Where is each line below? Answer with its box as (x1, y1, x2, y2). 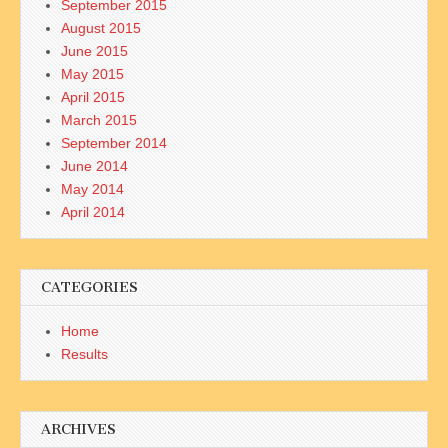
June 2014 (61, 157, 128, 174)
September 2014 (61, 134, 167, 151)
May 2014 (61, 180, 124, 197)
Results (61, 345, 108, 362)
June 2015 (61, 42, 128, 59)
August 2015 (61, 19, 141, 36)
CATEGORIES (41, 278, 138, 296)
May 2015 (61, 65, 124, 82)
